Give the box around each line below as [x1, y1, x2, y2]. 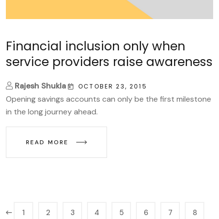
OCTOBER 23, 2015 [78, 82, 147, 90]
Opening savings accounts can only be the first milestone [6, 93, 211, 104]
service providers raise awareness [6, 53, 213, 70]
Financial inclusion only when [6, 37, 185, 55]
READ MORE [26, 138, 71, 146]
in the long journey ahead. [6, 106, 98, 117]
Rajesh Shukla [15, 80, 66, 91]
